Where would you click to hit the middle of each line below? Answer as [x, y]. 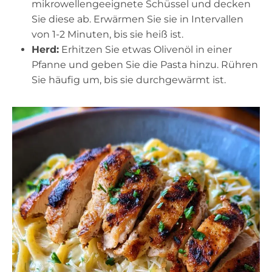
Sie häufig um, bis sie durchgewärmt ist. [129, 80]
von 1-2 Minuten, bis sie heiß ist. [107, 34]
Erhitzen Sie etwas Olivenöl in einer [145, 49]
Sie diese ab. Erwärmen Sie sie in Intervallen [138, 19]
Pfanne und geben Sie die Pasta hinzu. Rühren [145, 64]
